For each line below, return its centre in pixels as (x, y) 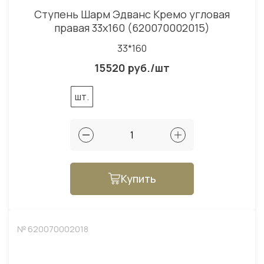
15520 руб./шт (132, 67)
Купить (138, 178)
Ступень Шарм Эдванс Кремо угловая (132, 14)
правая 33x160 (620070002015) (132, 27)
